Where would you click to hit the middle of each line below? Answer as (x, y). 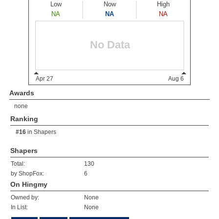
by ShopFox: (27, 174)
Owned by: (25, 197)
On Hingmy (29, 184)
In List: (19, 207)
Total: (18, 164)
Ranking (24, 119)
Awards (22, 93)
